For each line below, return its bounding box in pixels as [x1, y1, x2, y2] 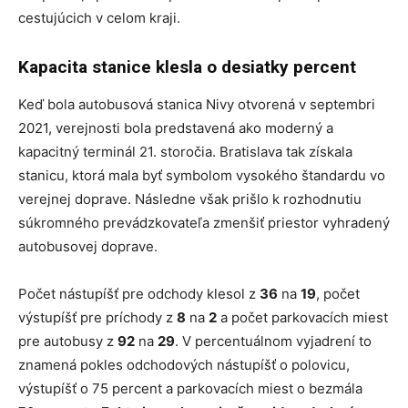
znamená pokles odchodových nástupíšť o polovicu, [18, 356, 350, 374]
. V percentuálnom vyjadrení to [175, 332, 372, 351]
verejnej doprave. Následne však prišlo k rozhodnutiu [18, 190, 362, 209]
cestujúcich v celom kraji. [18, 9, 180, 27]
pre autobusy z [18, 332, 117, 351]
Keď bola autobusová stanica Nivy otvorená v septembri [18, 96, 375, 114]
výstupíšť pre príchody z [18, 309, 177, 327]
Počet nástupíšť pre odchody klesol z [18, 285, 260, 303]
